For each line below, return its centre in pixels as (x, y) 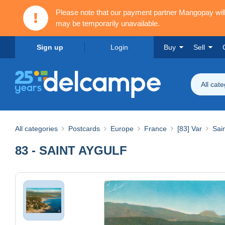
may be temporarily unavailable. (108, 23)
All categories (36, 128)
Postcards (84, 128)
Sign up (50, 47)
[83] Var (190, 128)
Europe (122, 128)
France (155, 128)
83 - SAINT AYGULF (71, 150)
